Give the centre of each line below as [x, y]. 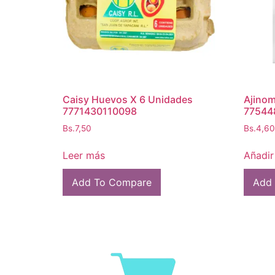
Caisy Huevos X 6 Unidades [128, 99]
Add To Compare [112, 183]
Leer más [84, 156]
